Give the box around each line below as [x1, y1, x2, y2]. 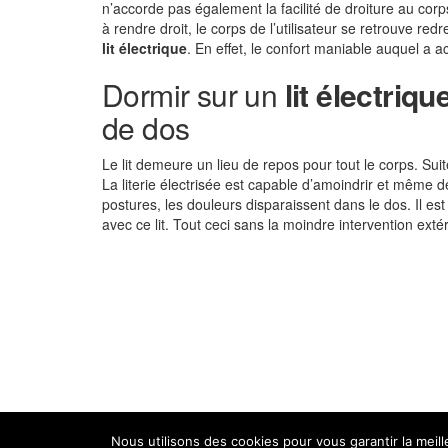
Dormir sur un [102, 73, 285, 116]
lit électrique [102, 38, 187, 58]
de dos [102, 106, 190, 149]
